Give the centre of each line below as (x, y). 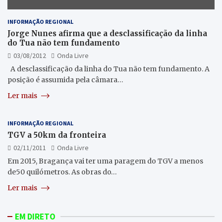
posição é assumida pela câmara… (65, 80)
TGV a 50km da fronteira (57, 135)
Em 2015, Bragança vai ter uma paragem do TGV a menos (105, 161)
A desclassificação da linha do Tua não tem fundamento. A (109, 69)
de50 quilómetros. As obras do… (62, 172)
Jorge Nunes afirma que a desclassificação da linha (107, 33)
